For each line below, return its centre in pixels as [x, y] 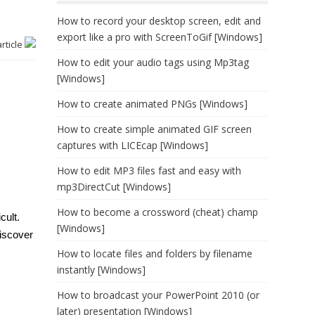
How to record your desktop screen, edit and [159, 21]
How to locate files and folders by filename [155, 253]
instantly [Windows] [101, 270]
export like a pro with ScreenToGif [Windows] [160, 37]
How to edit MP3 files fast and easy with [149, 171]
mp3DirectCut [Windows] [114, 187]
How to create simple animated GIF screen [154, 129]
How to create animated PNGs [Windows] [152, 104]
